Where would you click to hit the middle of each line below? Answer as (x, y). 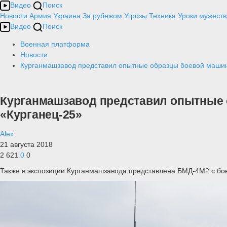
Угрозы (136, 16)
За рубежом (102, 16)
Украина (67, 16)
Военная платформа (55, 44)
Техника (162, 16)
